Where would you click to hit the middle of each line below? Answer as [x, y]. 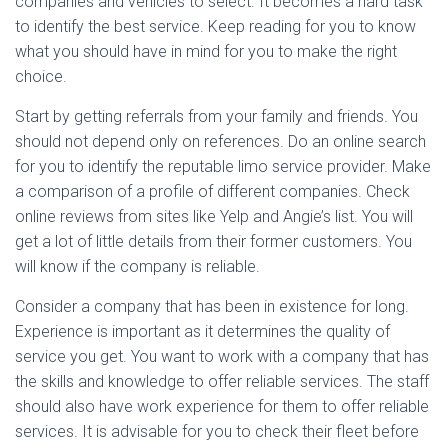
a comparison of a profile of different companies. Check [212, 191]
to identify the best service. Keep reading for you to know [215, 26]
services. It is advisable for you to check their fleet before [217, 431]
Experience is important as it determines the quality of [202, 331]
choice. [41, 76]
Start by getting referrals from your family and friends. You [216, 116]
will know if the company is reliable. [137, 266]
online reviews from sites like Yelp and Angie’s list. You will [214, 216]
